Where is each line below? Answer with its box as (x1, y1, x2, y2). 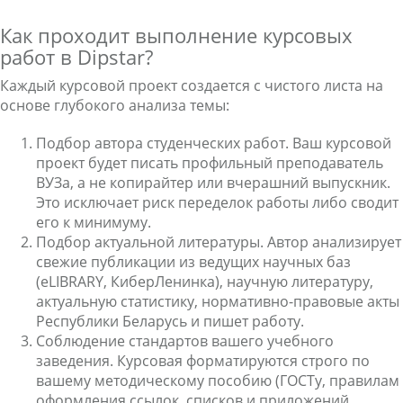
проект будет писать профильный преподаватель (36, 153, 383, 173)
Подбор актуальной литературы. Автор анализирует (36, 232, 401, 252)
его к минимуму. (36, 212, 151, 232)
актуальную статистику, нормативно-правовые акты (36, 291, 399, 311)
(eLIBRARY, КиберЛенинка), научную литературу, (36, 272, 373, 291)
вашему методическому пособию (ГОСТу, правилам (36, 371, 399, 390)
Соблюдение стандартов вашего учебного (36, 331, 334, 351)
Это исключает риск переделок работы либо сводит (36, 193, 399, 212)
